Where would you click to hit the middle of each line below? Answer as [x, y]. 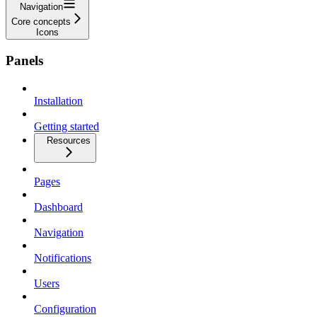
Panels [24, 61]
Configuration [65, 309]
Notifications [63, 258]
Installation [58, 100]
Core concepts [41, 22]
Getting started [67, 126]
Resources [69, 140]
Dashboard [58, 207]
